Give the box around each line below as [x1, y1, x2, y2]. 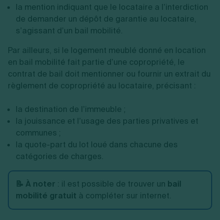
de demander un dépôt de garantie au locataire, [16, 13, 196, 24]
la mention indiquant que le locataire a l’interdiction [16, 1, 208, 12]
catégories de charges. [16, 151, 104, 162]
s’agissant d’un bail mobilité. [16, 25, 123, 36]
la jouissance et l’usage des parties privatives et [16, 115, 198, 126]
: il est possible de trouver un [55, 178, 167, 189]
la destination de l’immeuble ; [16, 104, 126, 114]
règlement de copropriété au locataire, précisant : [8, 80, 198, 91]
